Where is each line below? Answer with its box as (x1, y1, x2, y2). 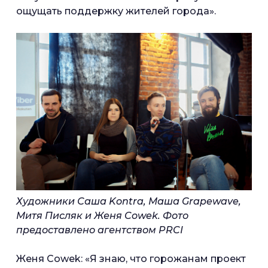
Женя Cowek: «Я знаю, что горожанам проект (16, 252, 246, 264)
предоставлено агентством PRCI (16, 224, 183, 236)
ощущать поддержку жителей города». (16, 5, 216, 17)
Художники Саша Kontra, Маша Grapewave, (16, 195, 241, 207)
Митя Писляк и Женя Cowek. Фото (16, 209, 188, 221)
